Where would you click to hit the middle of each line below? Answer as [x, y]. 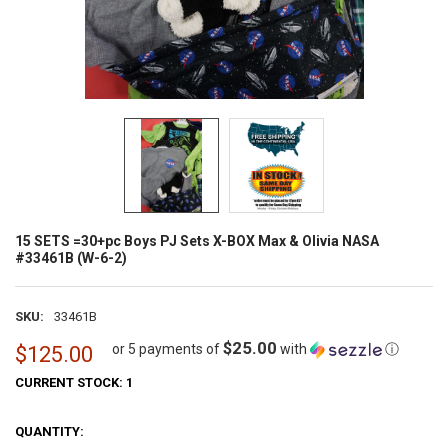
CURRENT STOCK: [70, 383]
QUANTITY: [49, 431]
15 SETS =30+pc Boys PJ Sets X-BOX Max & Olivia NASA [196, 240]
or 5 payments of [168, 349]
